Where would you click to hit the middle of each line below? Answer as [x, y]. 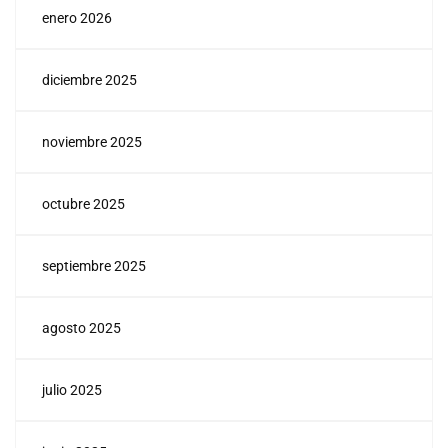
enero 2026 [77, 18]
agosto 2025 [81, 328]
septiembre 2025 [94, 266]
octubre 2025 [83, 204]
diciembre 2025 [89, 80]
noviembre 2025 [92, 142]
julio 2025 [72, 390]
